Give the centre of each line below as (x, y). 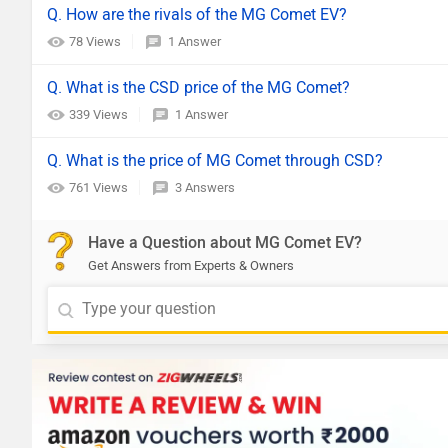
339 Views (100, 114)
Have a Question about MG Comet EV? (225, 242)
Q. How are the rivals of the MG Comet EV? (197, 14)
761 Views (100, 187)
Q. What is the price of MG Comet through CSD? (215, 160)
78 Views (96, 41)
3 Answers (205, 187)
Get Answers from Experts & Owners (191, 265)
